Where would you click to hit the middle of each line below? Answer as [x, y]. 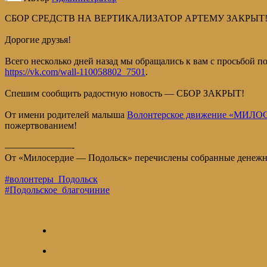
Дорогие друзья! [38, 40]
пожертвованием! [41, 126]
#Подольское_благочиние [57, 190]
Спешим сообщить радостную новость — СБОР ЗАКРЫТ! [125, 94]
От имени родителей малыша [66, 115]
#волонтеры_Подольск [51, 179]
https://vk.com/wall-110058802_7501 [75, 72]
